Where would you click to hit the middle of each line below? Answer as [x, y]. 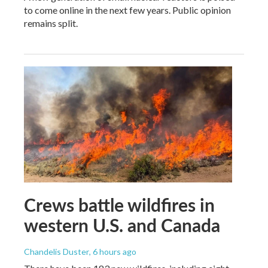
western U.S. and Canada [122, 225]
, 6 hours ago [113, 251]
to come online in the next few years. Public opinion [127, 10]
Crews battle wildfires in [119, 204]
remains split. [51, 23]
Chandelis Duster [57, 251]
